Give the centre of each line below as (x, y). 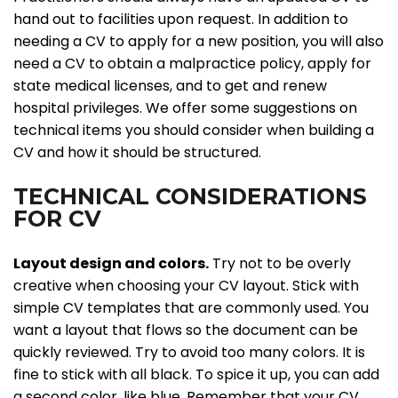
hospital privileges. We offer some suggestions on (185, 108)
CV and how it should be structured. (137, 153)
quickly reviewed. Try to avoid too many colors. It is (189, 353)
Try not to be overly (280, 264)
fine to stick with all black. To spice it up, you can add (196, 375)
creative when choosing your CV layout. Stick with (186, 286)
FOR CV (57, 219)
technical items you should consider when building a (194, 131)
